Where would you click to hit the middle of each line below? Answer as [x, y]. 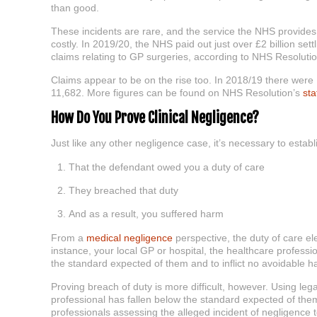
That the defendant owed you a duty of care [167, 167]
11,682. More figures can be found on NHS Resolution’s [177, 93]
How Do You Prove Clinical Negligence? [155, 118]
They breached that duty [123, 190]
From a [69, 238]
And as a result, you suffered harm [146, 214]
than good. [75, 8]
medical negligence [129, 238]
